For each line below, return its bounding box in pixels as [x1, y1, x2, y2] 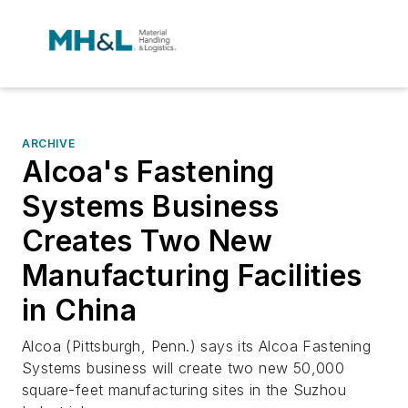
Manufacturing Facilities [22, 258, 362, 293]
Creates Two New [22, 223, 272, 259]
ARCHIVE [22, 137, 76, 150]
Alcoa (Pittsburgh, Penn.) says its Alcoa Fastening [22, 337, 371, 355]
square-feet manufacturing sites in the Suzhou [22, 381, 346, 399]
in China [22, 292, 138, 328]
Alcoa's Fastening [22, 154, 275, 189]
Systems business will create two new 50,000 [22, 359, 345, 377]
